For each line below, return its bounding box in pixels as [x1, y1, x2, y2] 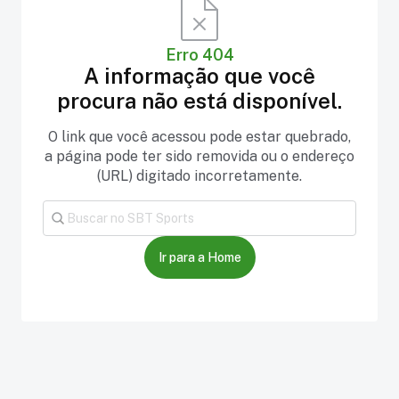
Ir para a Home [158, 250, 241, 265]
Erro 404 [165, 45, 234, 64]
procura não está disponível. [57, 88, 342, 113]
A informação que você [84, 63, 315, 88]
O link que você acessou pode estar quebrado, [48, 128, 351, 145]
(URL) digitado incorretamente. [97, 167, 302, 184]
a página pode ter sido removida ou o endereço [45, 148, 354, 165]
